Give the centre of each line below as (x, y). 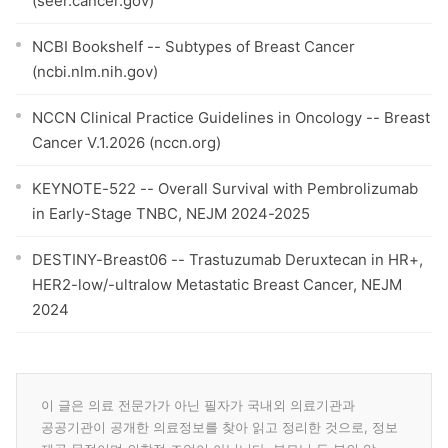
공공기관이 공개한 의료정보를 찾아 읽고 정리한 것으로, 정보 (219, 427)
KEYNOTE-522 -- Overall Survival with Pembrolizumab (225, 188)
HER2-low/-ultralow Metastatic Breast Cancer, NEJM (217, 284)
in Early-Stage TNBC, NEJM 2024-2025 (171, 213)
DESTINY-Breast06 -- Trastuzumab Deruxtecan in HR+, (227, 259)
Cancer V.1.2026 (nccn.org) (126, 142)
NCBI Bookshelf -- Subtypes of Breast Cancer (193, 46)
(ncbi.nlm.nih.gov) (95, 71)
